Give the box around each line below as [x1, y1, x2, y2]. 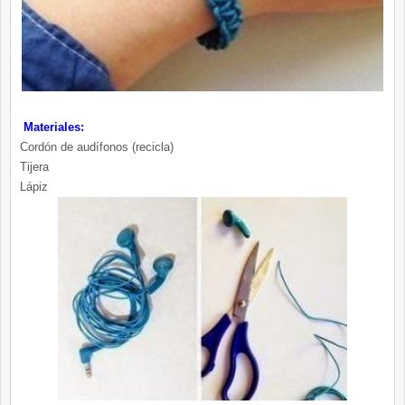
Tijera [20, 160, 49, 174]
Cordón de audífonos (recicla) [20, 140, 174, 155]
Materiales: [20, 120, 84, 135]
